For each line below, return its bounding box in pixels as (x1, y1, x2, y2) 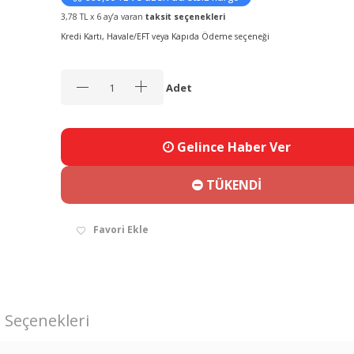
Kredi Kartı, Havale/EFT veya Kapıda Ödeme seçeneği (60, 31, 269, 43)
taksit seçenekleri (145, 11, 225, 23)
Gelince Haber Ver (173, 138, 291, 156)
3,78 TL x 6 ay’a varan (60, 11, 145, 23)
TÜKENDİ (202, 176, 262, 194)
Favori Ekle (92, 223, 149, 237)
